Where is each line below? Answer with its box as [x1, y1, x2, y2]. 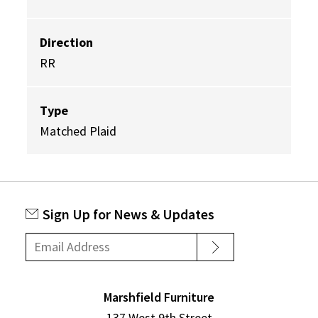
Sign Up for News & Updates [43, 206, 214, 224]
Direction [40, 34, 93, 51]
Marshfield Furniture [104, 288, 214, 305]
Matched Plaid [40, 123, 116, 140]
